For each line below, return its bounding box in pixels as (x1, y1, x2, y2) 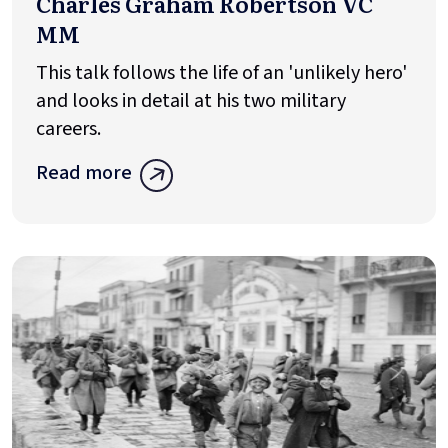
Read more (36, 159, 132, 188)
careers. (36, 115, 109, 144)
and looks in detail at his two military (36, 87, 346, 116)
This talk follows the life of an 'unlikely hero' (36, 59, 407, 88)
